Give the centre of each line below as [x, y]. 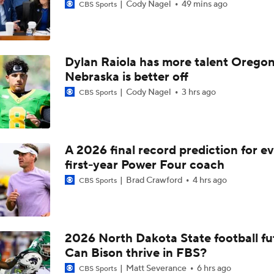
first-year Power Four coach [144, 165]
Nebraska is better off [126, 77]
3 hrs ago [198, 92]
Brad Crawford [154, 180]
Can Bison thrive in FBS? [135, 253]
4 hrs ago [209, 180]
